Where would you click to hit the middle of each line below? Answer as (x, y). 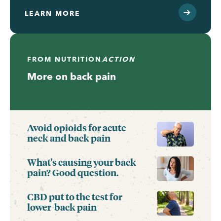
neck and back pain (69, 138)
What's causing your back (82, 162)
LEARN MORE (53, 13)
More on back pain (72, 76)
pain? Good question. (73, 172)
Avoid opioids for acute (77, 128)
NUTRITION (80, 59)
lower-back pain (62, 207)
